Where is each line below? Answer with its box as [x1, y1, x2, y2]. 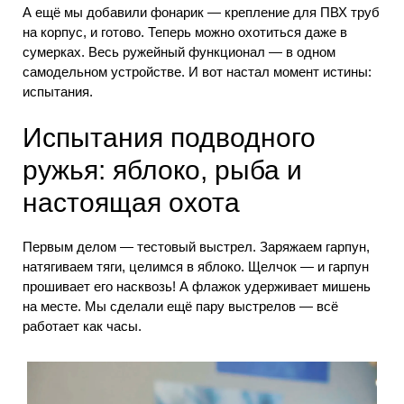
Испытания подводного [23, 123, 316, 153]
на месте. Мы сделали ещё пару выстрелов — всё [23, 298, 338, 315]
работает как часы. [23, 318, 142, 335]
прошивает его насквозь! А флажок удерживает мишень [23, 279, 371, 295]
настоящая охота [23, 188, 240, 218]
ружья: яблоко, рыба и [23, 155, 302, 186]
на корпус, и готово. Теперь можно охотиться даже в [23, 23, 347, 40]
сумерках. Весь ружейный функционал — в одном [23, 43, 335, 60]
